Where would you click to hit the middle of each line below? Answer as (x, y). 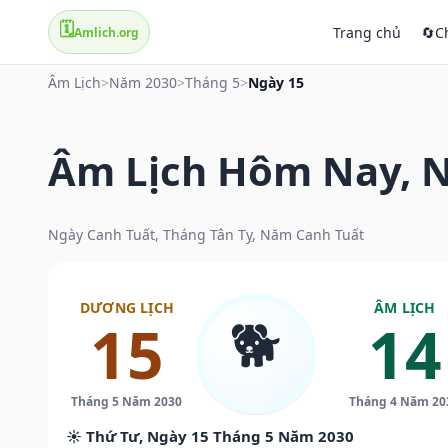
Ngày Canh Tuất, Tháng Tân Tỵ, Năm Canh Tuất (206, 234)
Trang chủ (367, 32)
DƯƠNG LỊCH (126, 307)
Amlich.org (106, 32)
